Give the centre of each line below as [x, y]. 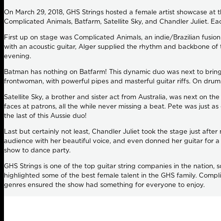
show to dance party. [37, 150]
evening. [18, 56]
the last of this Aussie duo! [45, 116]
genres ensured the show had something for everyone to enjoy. [104, 185]
